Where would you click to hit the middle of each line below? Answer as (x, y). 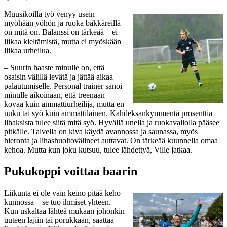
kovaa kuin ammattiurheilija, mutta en (64, 104)
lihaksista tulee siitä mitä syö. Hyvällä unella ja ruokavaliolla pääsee (112, 122)
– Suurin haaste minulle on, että (54, 67)
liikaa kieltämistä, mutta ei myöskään (63, 41)
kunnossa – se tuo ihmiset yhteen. (58, 202)
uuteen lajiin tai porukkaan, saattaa (59, 220)
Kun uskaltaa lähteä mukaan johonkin (64, 211)
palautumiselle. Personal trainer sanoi (63, 86)
